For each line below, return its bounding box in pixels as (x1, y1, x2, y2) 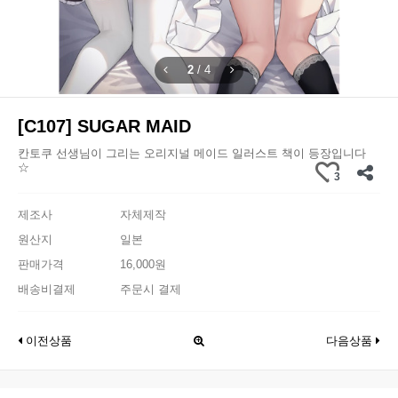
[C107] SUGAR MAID (18, 116, 191, 136)
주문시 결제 (120, 283, 181, 296)
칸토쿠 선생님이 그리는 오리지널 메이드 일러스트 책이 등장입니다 (18, 147, 366, 160)
